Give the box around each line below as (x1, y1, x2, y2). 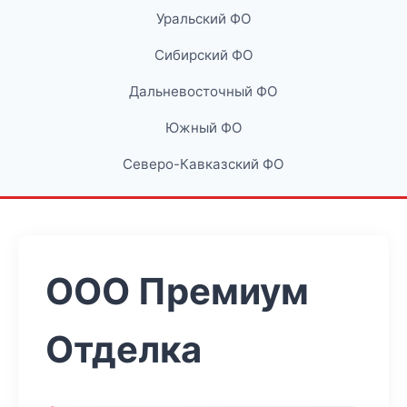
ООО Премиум (45, 269, 309, 313)
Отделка (45, 327, 202, 372)
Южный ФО (164, 119, 243, 136)
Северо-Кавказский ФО (123, 155, 284, 173)
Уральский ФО (155, 10, 252, 27)
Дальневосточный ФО (129, 83, 278, 100)
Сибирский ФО (154, 46, 253, 64)
